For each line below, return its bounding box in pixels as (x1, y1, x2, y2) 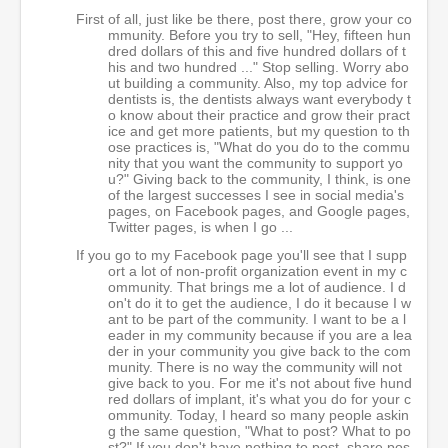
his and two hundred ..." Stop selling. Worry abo (108, 58, 409, 75)
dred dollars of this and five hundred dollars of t (108, 42, 406, 59)
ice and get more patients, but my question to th (108, 122, 410, 139)
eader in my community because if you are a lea (108, 326, 412, 343)
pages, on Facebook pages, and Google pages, (108, 202, 410, 219)
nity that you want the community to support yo (108, 154, 403, 171)
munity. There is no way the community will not (108, 358, 402, 375)
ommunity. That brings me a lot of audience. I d (108, 278, 406, 295)
